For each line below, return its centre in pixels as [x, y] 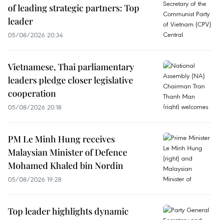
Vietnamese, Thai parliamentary [71, 67]
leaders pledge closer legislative [70, 80]
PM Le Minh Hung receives [61, 139]
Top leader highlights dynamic [68, 211]
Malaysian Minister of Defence [68, 152]
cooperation [32, 94]
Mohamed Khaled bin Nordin [66, 166]
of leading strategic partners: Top [74, 8]
